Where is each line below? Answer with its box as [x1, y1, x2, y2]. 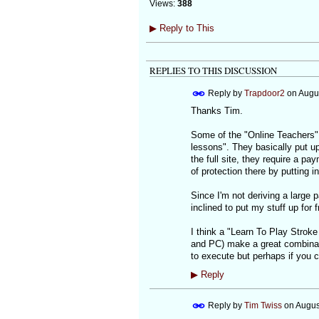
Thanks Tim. [190, 105, 243, 117]
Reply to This [156, 23, 214, 34]
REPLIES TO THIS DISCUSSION [149, 64, 277, 78]
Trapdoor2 [244, 88, 285, 99]
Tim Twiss [244, 300, 282, 310]
